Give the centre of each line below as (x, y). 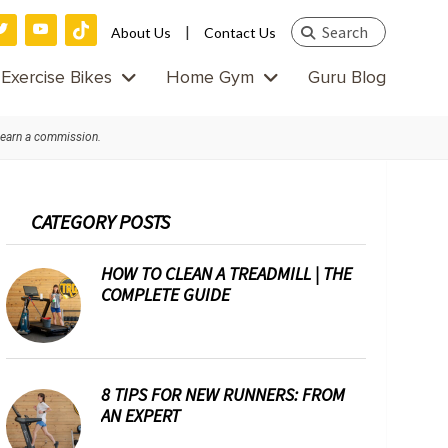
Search (314, 28)
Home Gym (210, 78)
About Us (141, 33)
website (318, 80)
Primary (44, 218)
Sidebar (43, 257)
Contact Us (240, 33)
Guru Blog (347, 78)
